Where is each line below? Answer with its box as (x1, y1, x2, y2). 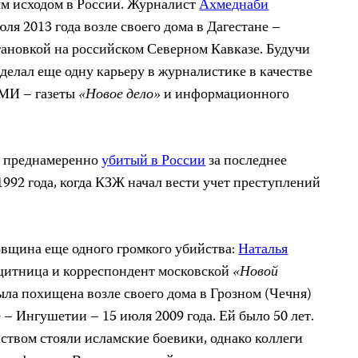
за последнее (205, 149, 288, 173)
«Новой (233, 261, 279, 284)
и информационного (161, 83, 290, 107)
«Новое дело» (78, 83, 161, 107)
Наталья (238, 238, 288, 262)
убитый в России (101, 149, 206, 173)
